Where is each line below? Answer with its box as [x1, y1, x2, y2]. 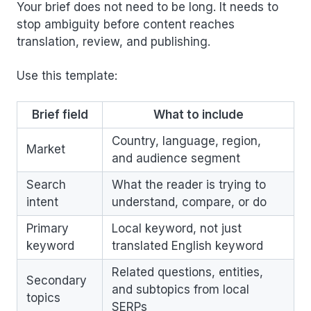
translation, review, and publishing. [17, 34, 210, 49]
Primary [26, 221, 69, 235]
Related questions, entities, [112, 264, 263, 279]
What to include [153, 107, 244, 121]
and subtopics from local [112, 282, 249, 296]
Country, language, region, [112, 133, 261, 148]
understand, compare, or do [112, 194, 267, 209]
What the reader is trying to [112, 177, 266, 192]
